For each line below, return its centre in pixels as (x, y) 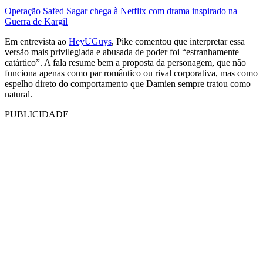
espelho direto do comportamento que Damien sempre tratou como (128, 84)
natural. (18, 95)
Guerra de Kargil (36, 22)
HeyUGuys (90, 42)
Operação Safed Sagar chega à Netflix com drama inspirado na (121, 11)
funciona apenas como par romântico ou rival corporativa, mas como (131, 73)
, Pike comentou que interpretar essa (178, 42)
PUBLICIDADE (37, 114)
